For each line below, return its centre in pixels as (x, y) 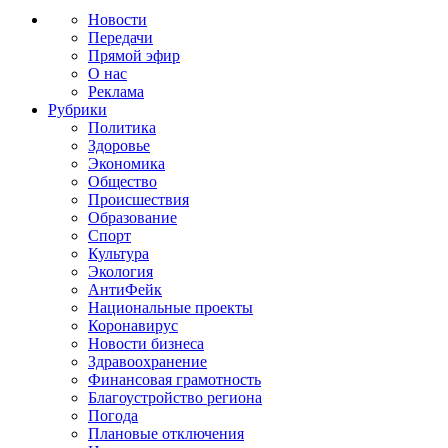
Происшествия (138, 199)
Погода (113, 415)
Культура (118, 253)
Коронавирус (133, 325)
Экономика (126, 163)
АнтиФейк (125, 289)
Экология (120, 271)
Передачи (120, 37)
